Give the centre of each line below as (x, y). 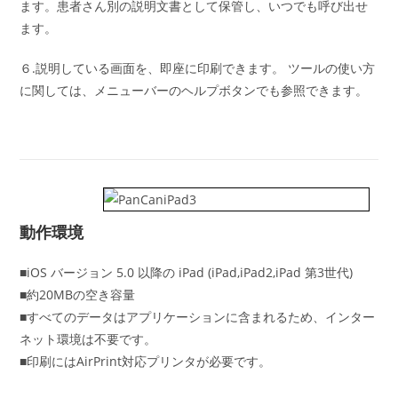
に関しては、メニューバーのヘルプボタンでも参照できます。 (194, 90)
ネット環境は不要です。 (88, 338)
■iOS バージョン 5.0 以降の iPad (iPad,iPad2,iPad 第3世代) (187, 272)
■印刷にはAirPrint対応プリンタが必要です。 (146, 361)
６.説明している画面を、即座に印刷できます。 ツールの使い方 (198, 68)
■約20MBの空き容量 (78, 294)
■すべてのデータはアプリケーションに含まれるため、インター (198, 316)
